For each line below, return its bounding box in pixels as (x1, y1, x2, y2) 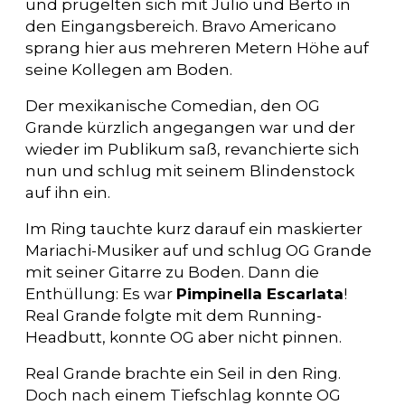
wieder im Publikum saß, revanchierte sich (25, 139, 360, 158)
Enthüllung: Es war (25, 284, 176, 303)
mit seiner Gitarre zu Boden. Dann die (25, 262, 319, 281)
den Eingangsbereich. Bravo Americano (25, 16, 336, 35)
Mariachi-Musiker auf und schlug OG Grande (25, 240, 372, 259)
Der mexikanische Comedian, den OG (25, 96, 320, 115)
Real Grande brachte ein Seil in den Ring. (25, 363, 341, 382)
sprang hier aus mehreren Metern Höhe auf (25, 38, 369, 57)
